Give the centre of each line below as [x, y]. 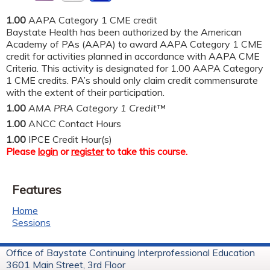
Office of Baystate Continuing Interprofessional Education [130, 252]
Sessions [31, 222]
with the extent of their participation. [85, 92]
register [87, 151]
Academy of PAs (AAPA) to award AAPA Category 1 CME [134, 44]
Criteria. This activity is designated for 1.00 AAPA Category [135, 68]
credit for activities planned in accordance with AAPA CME [133, 56]
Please [22, 151]
